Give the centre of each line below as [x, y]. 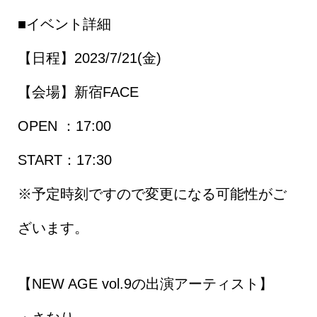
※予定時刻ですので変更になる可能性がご [152, 194]
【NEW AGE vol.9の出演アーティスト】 [145, 283]
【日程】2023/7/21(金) [89, 58]
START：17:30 [64, 160]
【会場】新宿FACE [78, 92]
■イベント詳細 [64, 24]
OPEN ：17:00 [64, 126]
